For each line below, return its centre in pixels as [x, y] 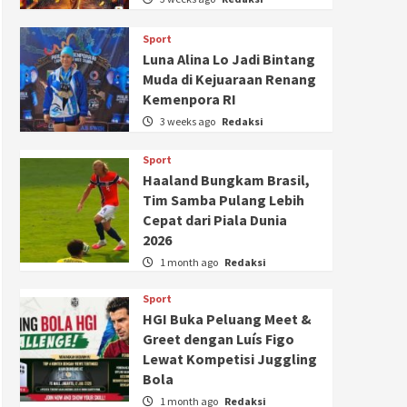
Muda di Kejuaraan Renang [230, 79]
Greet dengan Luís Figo [219, 338]
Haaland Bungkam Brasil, [227, 179]
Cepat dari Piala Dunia [215, 219]
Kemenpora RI [190, 99]
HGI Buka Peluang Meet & [228, 318]
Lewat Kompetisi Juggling [230, 358]
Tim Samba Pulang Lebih [224, 199]
